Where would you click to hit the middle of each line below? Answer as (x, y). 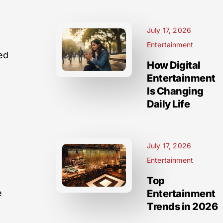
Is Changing (175, 91)
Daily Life (168, 104)
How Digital (174, 65)
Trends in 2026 (182, 207)
